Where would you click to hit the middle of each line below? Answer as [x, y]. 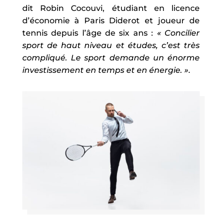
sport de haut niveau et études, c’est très [111, 45]
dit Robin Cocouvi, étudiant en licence [111, 8]
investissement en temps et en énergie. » [105, 70]
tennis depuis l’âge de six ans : [89, 33]
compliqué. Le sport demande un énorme [111, 57]
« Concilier [178, 33]
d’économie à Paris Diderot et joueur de [111, 20]
